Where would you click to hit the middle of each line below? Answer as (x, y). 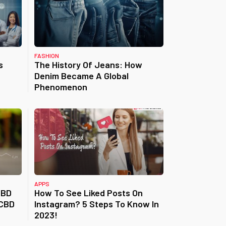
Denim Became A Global (81, 76)
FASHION (46, 55)
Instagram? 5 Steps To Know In (96, 204)
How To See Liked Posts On (88, 193)
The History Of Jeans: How (88, 65)
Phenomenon (61, 87)
